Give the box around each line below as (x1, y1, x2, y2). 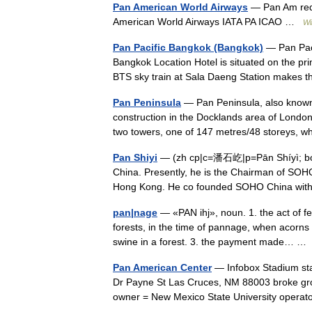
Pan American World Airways (113, 1, 248, 13)
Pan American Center (113, 262, 212, 273)
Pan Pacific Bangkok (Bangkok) (113, 42, 263, 53)
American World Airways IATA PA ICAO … (113, 16, 303, 27)
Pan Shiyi (113, 152, 157, 163)
